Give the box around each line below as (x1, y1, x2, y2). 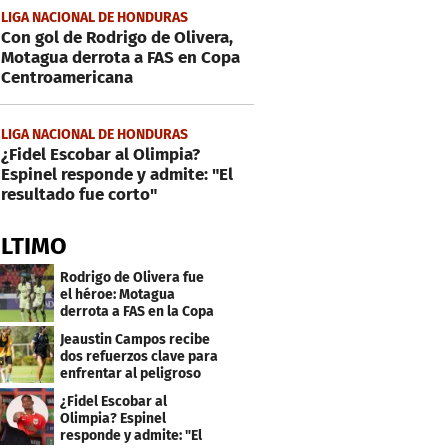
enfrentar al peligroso (60, 364, 202, 382)
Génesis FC (60, 381, 130, 399)
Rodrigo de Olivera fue (60, 268, 205, 286)
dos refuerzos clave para (60, 347, 219, 365)
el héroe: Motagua (60, 285, 176, 303)
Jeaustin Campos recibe (60, 330, 211, 348)
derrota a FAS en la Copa (60, 302, 215, 320)
